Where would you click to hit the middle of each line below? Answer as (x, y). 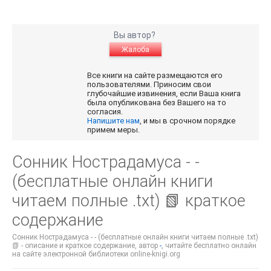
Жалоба (135, 50)
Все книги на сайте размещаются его (155, 76)
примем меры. (114, 130)
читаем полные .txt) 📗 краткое (129, 201)
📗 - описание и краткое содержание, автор (86, 246)
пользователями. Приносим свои (149, 85)
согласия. (106, 112)
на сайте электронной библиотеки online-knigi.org (96, 254)
